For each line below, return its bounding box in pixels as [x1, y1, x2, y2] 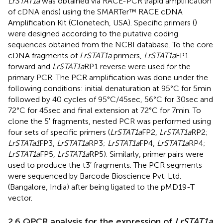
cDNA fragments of [8, 50, 80, 60]
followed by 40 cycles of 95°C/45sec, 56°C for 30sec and [8, 94, 213, 104]
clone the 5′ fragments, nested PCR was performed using [8, 116, 211, 126]
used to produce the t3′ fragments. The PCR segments [8, 160, 202, 170]
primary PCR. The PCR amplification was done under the [8, 72, 208, 82]
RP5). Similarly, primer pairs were [89, 149, 204, 159]
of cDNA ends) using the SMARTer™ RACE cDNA [8, 6, 183, 16]
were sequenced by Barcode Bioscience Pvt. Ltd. [8, 171, 181, 181]
